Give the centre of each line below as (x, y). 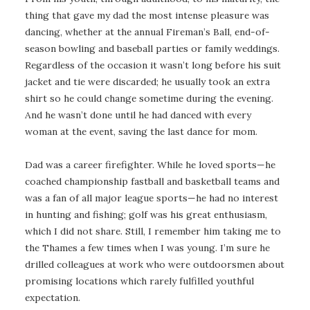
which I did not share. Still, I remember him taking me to (153, 231)
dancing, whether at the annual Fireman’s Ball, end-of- (147, 31)
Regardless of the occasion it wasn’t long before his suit (153, 65)
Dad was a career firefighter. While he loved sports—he (150, 165)
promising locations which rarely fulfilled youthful (139, 281)
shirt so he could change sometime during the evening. (149, 98)
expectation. (53, 298)
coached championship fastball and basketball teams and (152, 182)
